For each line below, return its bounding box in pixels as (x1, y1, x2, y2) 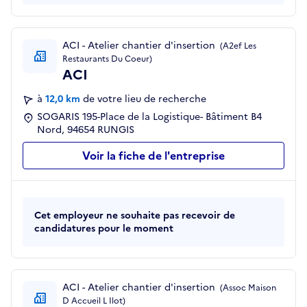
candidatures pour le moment (34, 221, 173, 236)
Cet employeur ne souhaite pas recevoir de (34, 208, 235, 223)
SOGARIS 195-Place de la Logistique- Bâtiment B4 (37, 110, 262, 125)
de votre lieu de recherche (83, 92, 206, 107)
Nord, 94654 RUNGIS (37, 123, 134, 138)
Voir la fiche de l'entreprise (82, 147, 225, 164)
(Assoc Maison (218, 282, 276, 295)
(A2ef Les (218, 40, 256, 53)
